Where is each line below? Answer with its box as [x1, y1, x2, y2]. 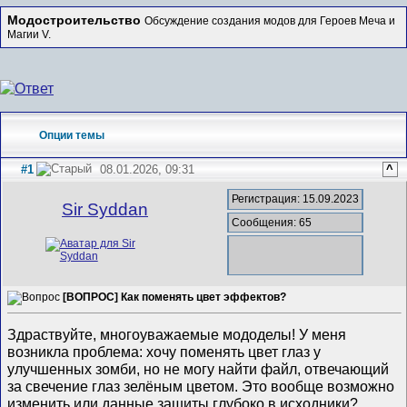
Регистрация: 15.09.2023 [232, 193, 360, 206]
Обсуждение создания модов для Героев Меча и [144, 14, 395, 27]
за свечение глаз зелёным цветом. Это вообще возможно [7, 377, 395, 394]
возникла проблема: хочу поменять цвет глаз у [7, 342, 322, 360]
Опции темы [39, 128, 105, 142]
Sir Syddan [62, 200, 148, 220]
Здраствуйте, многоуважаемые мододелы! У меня [7, 325, 347, 342]
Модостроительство [7, 13, 141, 27]
